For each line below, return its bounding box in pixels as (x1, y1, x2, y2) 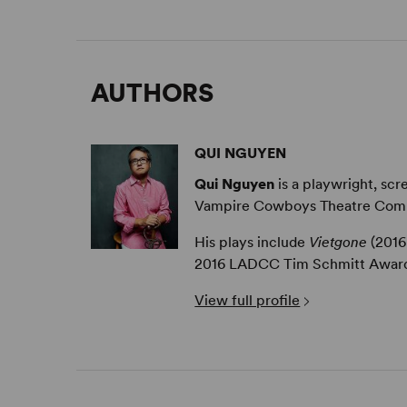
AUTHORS (91, 77, 213, 109)
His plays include (194, 233, 310, 252)
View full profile (194, 292, 301, 310)
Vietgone (309, 233, 372, 252)
